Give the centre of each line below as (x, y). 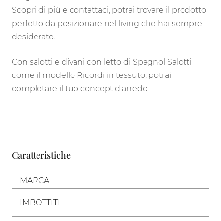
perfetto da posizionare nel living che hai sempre (107, 23)
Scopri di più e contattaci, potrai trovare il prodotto (109, 10)
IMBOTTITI (40, 202)
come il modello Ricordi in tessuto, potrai (92, 75)
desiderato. (34, 37)
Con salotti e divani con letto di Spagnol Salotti (102, 62)
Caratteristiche (41, 155)
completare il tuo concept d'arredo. (80, 88)
